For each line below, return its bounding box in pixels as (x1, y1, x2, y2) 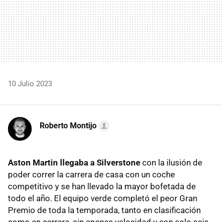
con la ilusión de (140, 157, 202, 167)
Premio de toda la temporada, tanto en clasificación (8, 205, 201, 215)
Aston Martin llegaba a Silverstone (8, 157, 140, 167)
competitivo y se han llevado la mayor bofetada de (8, 181, 196, 191)
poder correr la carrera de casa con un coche (8, 169, 175, 179)
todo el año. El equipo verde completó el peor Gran (8, 193, 197, 203)
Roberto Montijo (40, 120, 97, 130)
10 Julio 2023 (8, 79, 52, 88)
